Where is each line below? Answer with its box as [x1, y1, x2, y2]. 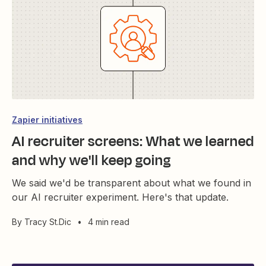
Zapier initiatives [12, 115, 83, 125]
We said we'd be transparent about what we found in [12, 177, 251, 189]
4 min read [88, 217, 129, 227]
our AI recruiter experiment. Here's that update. [12, 191, 229, 204]
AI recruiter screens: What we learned [12, 131, 254, 152]
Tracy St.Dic [24, 217, 71, 227]
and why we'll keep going [12, 150, 171, 171]
